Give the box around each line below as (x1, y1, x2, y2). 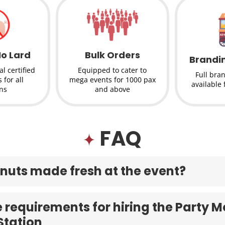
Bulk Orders (84, 48, 140, 61)
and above (94, 84, 130, 94)
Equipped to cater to (78, 65, 147, 75)
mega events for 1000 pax (69, 74, 156, 84)
